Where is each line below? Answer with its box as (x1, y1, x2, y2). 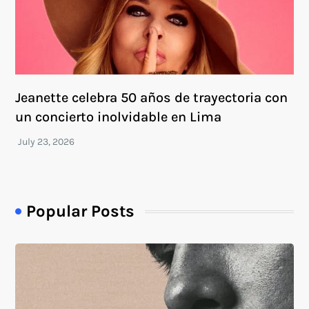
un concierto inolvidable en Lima (15, 109, 222, 126)
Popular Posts (26, 201, 135, 221)
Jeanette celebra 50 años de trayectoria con (15, 90, 288, 106)
